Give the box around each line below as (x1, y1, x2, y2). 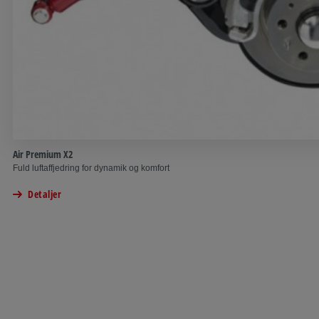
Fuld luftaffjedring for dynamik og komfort (13, 162, 169, 173)
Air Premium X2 (13, 147, 73, 161)
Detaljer (28, 187, 61, 201)
